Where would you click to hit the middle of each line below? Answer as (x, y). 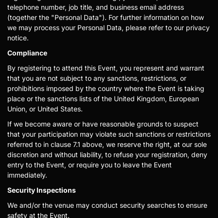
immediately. (27, 175)
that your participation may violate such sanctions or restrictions (109, 134)
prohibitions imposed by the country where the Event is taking (106, 88)
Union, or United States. (45, 109)
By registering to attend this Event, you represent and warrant (106, 68)
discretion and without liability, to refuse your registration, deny (107, 154)
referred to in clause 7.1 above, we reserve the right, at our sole (107, 144)
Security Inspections (42, 190)
